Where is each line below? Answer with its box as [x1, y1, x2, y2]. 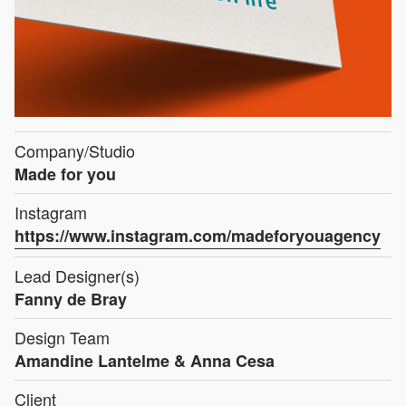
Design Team [14, 325, 110, 350]
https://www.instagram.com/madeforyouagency [14, 224, 381, 248]
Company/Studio [14, 139, 135, 163]
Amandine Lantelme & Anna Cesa [14, 349, 275, 373]
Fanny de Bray [14, 287, 127, 312]
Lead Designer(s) [14, 264, 140, 288]
